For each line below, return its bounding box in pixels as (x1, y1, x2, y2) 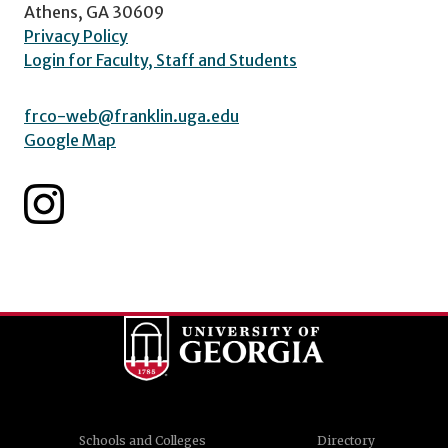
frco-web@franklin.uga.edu (24, 105, 239, 126)
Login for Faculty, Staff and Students (24, 49, 297, 70)
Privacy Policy (24, 25, 128, 46)
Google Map (24, 129, 116, 150)
